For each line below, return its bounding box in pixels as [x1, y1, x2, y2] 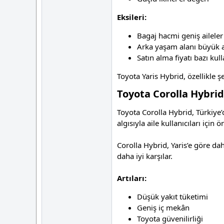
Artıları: [117, 173, 146, 183]
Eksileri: [117, 12, 146, 22]
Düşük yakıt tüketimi [137, 191, 208, 202]
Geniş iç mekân [137, 202, 189, 213]
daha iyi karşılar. [117, 151, 172, 161]
